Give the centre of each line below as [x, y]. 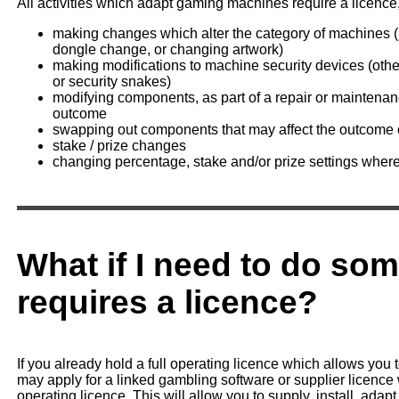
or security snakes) [111, 81]
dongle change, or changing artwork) [167, 49]
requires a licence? [167, 301]
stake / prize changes [119, 145]
